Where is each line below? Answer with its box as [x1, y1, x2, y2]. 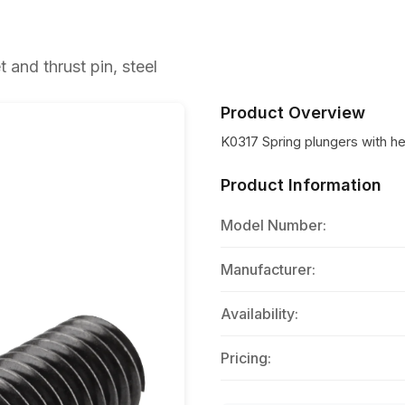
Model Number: [221, 216, 326, 234]
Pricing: [221, 349, 271, 367]
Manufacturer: [221, 260, 316, 278]
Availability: [221, 305, 298, 323]
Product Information [221, 175, 381, 194]
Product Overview [221, 103, 365, 122]
